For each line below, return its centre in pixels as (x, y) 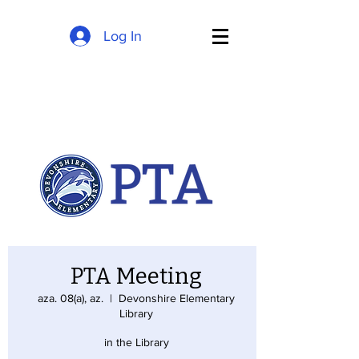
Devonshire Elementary (177, 298)
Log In (123, 36)
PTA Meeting (136, 276)
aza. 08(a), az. (71, 298)
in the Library (136, 342)
